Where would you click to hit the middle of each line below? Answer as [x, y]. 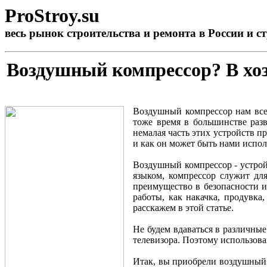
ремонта [175, 33]
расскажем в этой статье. [183, 207]
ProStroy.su [52, 15]
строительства [104, 33]
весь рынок [36, 33]
